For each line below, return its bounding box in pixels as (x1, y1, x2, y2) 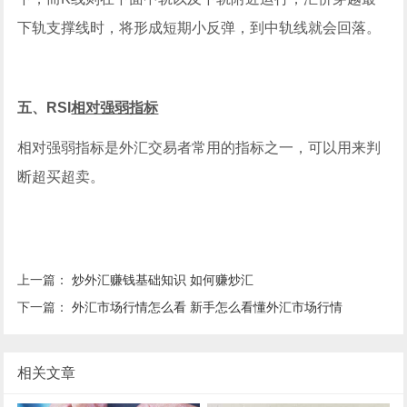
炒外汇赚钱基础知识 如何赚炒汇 (72, 272, 254, 287)
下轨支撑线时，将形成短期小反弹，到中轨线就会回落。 (17, 19, 382, 35)
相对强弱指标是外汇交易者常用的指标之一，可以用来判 (17, 139, 382, 155)
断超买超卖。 (17, 168, 109, 184)
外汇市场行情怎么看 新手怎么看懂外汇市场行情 (72, 299, 343, 314)
